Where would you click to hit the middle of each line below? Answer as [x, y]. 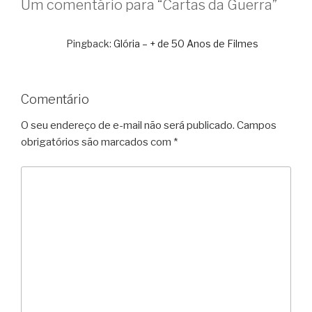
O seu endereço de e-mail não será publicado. [128, 126]
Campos [257, 126]
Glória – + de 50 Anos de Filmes [186, 43]
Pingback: [90, 43]
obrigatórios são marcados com [97, 142]
